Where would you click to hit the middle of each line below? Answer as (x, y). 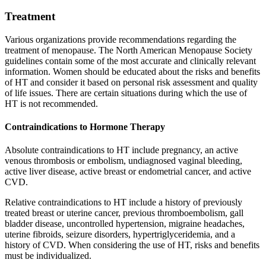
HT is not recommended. (51, 103)
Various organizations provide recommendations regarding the (121, 39)
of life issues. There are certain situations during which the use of (126, 93)
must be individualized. (48, 256)
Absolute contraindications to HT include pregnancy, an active (121, 150)
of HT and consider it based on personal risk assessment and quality (131, 82)
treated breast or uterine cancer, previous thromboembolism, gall (124, 213)
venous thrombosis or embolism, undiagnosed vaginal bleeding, (123, 161)
